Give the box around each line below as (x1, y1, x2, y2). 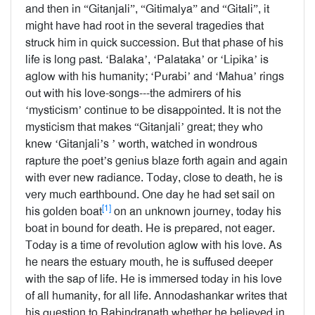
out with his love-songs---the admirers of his (25, 86, 241, 101)
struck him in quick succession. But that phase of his (25, 35, 283, 50)
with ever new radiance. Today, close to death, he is (25, 170, 283, 185)
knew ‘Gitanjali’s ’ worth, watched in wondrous (25, 136, 257, 151)
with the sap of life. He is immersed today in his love (25, 271, 282, 286)
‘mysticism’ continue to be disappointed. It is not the (25, 103, 281, 117)
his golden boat (25, 204, 102, 219)
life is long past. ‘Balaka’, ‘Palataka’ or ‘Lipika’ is (25, 52, 269, 67)
